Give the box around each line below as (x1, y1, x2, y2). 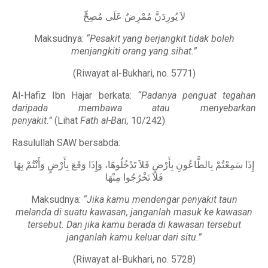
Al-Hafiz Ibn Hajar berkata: (12, 90, 138, 101)
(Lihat (54, 115, 80, 126)
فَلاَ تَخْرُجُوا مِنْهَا (105, 172, 163, 183)
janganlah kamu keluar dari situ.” (66, 232, 202, 243)
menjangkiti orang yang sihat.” (71, 45, 197, 57)
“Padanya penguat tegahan (137, 90, 257, 101)
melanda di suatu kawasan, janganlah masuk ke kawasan (16, 206, 252, 218)
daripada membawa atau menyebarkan (12, 102, 256, 114)
